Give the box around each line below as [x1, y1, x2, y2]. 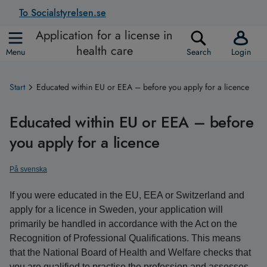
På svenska [10, 165, 47, 173]
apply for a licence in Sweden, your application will [10, 204, 223, 215]
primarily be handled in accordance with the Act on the [10, 219, 237, 229]
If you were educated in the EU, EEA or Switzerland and [10, 190, 244, 200]
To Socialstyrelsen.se [19, 6, 106, 20]
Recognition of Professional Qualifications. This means [10, 233, 241, 243]
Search [186, 46, 211, 58]
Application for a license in [36, 27, 173, 44]
